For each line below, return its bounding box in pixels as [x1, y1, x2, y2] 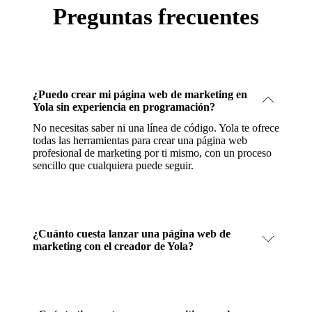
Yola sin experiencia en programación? [33, 100, 215, 113]
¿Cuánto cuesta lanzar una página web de [33, 227, 231, 240]
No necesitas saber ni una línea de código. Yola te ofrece [33, 121, 279, 134]
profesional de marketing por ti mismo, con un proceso [33, 146, 272, 159]
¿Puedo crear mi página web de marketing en [33, 88, 247, 100]
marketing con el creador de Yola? [33, 240, 194, 252]
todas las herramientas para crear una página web [33, 134, 247, 146]
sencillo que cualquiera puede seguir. [33, 159, 194, 171]
